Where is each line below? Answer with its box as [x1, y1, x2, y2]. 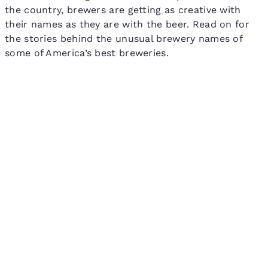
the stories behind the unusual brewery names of [5, 32, 243, 44]
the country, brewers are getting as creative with [5, 4, 241, 16]
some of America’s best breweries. [5, 47, 169, 59]
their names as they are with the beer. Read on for [5, 18, 249, 30]
